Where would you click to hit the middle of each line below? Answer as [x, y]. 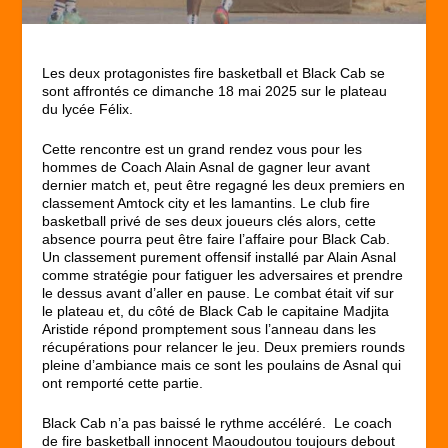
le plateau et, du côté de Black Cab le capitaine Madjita [216, 311]
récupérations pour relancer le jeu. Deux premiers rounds [224, 347]
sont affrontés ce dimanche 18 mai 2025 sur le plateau [215, 90]
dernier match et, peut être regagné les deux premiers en [224, 185]
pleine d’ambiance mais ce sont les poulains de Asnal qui [222, 365]
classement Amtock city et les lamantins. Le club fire [206, 203]
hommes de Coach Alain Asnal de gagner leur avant [206, 167]
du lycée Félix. [88, 108]
